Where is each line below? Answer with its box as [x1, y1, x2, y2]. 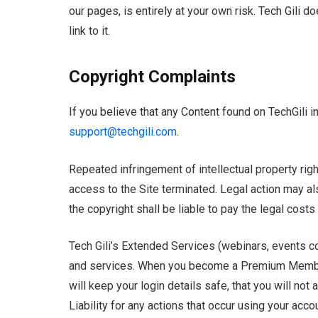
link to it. [69, 23, 110, 38]
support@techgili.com [69, 124, 177, 138]
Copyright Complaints [69, 66, 236, 87]
